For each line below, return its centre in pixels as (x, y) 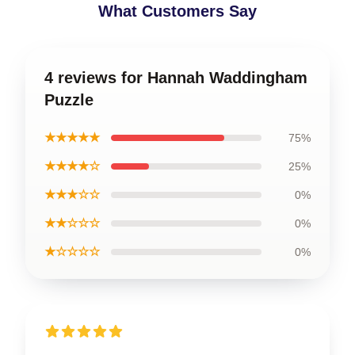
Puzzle (69, 99)
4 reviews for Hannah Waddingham (176, 77)
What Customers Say (177, 11)
